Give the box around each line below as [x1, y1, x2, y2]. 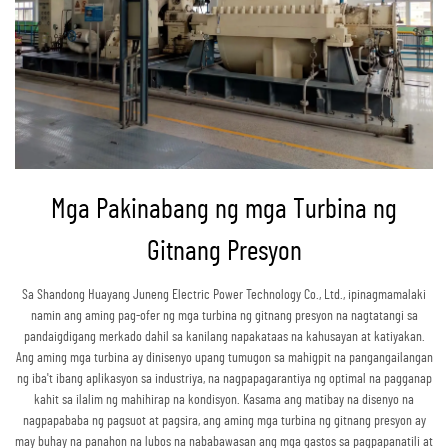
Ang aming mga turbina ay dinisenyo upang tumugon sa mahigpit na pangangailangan [15, 351, 433, 366]
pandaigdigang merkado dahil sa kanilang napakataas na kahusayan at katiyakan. [23, 330, 425, 345]
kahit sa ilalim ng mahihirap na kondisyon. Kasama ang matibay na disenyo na [34, 393, 414, 408]
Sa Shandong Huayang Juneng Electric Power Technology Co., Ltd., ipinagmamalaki [22, 288, 426, 303]
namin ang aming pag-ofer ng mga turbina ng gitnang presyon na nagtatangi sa [30, 309, 418, 324]
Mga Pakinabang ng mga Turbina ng [51, 196, 397, 225]
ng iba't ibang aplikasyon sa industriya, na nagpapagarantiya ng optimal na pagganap [16, 372, 432, 387]
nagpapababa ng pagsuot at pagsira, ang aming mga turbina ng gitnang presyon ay [22, 414, 426, 429]
